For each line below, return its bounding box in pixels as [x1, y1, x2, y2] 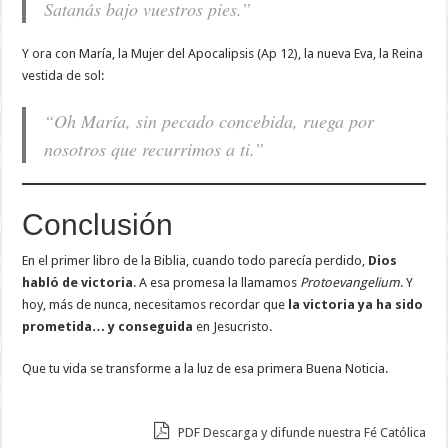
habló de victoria [22, 275, 134, 291]
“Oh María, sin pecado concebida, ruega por [44, 109, 375, 134]
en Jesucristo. [193, 319, 273, 335]
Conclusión [22, 208, 174, 242]
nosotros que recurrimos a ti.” [44, 137, 265, 162]
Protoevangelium [300, 275, 401, 291]
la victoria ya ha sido [288, 297, 424, 313]
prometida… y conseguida [22, 319, 194, 335]
